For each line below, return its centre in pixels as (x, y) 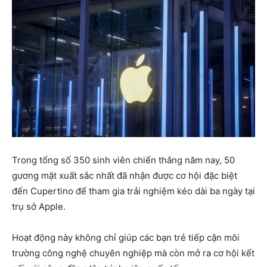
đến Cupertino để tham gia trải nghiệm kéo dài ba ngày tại (133, 191)
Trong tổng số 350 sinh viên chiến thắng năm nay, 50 (123, 160)
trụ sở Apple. (39, 206)
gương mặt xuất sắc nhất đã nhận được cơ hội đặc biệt (125, 175)
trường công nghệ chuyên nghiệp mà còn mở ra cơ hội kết (133, 253)
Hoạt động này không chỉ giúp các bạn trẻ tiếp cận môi (126, 237)
